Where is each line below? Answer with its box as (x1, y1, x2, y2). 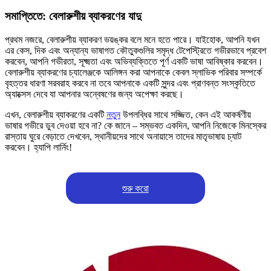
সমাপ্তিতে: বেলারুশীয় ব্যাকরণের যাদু (5, 9, 142, 22)
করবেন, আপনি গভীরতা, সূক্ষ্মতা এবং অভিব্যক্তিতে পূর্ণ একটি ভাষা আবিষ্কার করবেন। (5, 56, 263, 67)
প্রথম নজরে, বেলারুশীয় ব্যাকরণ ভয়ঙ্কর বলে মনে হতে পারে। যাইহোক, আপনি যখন (5, 34, 260, 45)
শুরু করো (122, 183, 149, 194)
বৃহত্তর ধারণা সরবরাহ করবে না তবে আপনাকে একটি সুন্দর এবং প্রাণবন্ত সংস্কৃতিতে (5, 77, 255, 88)
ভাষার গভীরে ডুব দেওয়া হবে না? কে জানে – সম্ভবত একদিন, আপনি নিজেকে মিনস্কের (5, 120, 266, 131)
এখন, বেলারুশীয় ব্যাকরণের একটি (5, 109, 106, 120)
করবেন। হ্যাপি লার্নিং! (5, 142, 72, 152)
